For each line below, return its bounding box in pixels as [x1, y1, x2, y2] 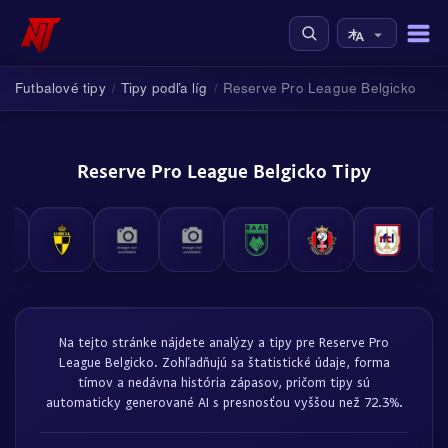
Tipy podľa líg [120, 78, 208, 97]
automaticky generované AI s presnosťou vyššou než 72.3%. [45, 394, 403, 410]
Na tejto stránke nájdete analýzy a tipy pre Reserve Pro [59, 334, 389, 350]
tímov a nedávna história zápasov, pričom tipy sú [78, 374, 370, 390]
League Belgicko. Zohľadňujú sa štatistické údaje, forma [58, 354, 390, 370]
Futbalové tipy [15, 78, 106, 97]
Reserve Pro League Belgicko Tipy [77, 158, 371, 182]
